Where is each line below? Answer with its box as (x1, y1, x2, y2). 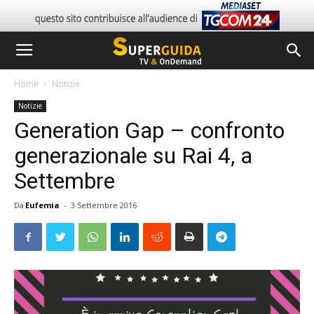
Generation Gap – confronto (14, 117, 285, 144)
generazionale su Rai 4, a (14, 142, 252, 169)
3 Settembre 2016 (71, 200, 137, 210)
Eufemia (25, 200, 60, 210)
